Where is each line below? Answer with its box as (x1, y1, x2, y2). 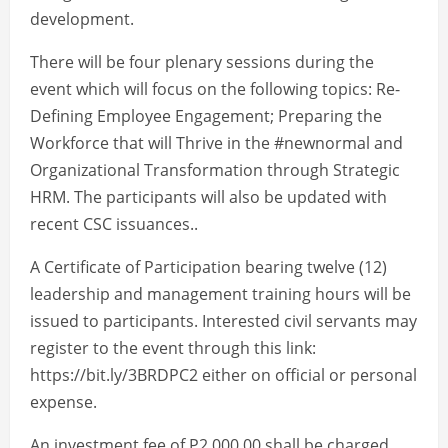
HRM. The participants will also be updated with (30, 186, 387, 209)
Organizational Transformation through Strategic (30, 159, 400, 182)
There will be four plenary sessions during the (30, 51, 374, 74)
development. (30, 8, 134, 31)
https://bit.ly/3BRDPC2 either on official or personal (30, 364, 417, 387)
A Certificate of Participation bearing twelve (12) (30, 256, 387, 279)
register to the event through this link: (30, 337, 316, 360)
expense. (30, 391, 97, 414)
